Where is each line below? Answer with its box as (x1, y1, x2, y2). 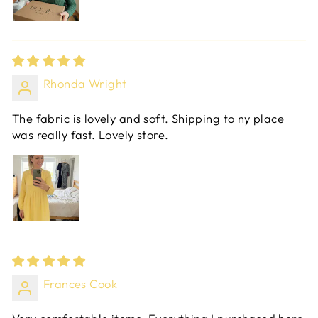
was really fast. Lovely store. (12, 127, 169, 143)
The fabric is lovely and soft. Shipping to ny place (12, 111, 285, 126)
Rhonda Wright (43, 76, 127, 92)
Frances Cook (43, 276, 117, 292)
